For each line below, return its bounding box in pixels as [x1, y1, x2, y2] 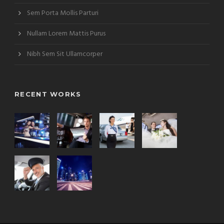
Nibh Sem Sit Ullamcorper [27, 48, 102, 60]
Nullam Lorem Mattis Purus [27, 28, 105, 40]
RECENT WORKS [14, 90, 81, 98]
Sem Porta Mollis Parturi [27, 7, 98, 19]
